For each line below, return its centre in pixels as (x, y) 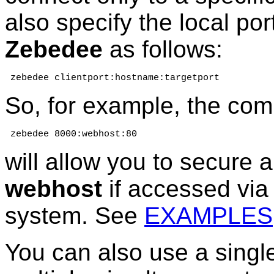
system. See (75, 215)
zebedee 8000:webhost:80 (71, 134)
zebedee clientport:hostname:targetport (112, 77)
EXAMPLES (209, 215)
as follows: (163, 49)
